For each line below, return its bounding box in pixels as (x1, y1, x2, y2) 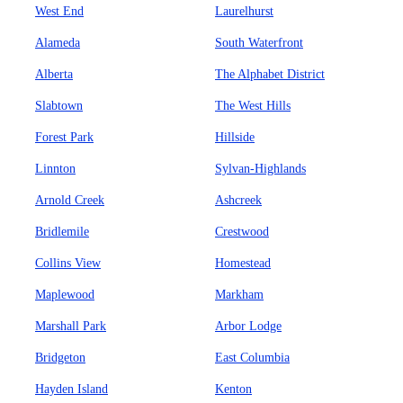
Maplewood (35, 288, 94, 301)
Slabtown (35, 99, 83, 112)
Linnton (35, 162, 76, 175)
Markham (215, 288, 264, 301)
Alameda (35, 36, 80, 49)
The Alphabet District (215, 67, 325, 81)
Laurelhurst (215, 4, 273, 18)
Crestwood (215, 225, 269, 238)
